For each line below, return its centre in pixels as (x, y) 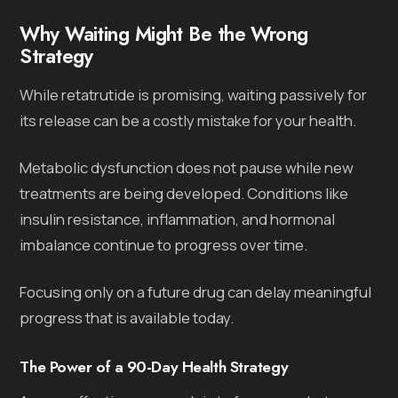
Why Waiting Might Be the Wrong (164, 33)
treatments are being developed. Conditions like (184, 193)
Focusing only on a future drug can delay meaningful (196, 291)
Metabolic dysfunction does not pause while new (187, 167)
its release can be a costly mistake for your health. (188, 120)
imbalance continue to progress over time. (164, 244)
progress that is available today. (127, 317)
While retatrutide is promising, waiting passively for (194, 94)
